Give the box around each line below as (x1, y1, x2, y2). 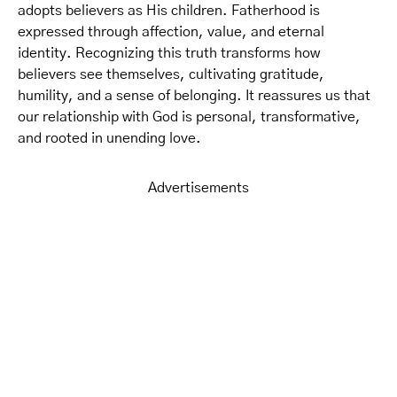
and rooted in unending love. (18, 130, 201, 145)
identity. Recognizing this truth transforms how (18, 45, 320, 60)
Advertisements (148, 180, 249, 195)
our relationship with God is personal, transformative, (18, 109, 361, 124)
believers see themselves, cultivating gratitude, (18, 66, 324, 82)
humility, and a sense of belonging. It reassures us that (18, 88, 370, 103)
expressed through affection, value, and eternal (18, 24, 324, 39)
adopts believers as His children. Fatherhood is (18, 3, 320, 18)
